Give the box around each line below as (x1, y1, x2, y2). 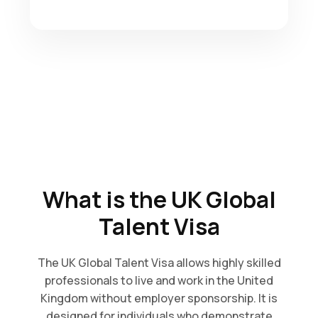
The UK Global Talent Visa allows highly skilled (37, 255, 281, 270)
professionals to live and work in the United (45, 273, 273, 288)
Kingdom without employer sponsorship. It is (40, 290, 278, 306)
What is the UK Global (42, 184, 276, 215)
